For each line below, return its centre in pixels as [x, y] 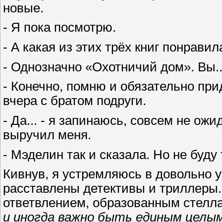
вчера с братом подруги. [75, 101]
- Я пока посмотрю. [59, 28]
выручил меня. [47, 135]
